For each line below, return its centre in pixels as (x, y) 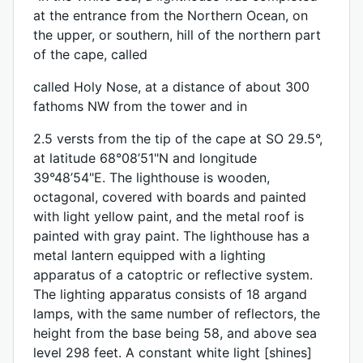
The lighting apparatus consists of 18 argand (170, 294)
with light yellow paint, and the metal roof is (169, 216)
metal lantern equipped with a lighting (149, 255)
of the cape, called (90, 54)
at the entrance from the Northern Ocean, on (171, 15)
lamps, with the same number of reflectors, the (177, 314)
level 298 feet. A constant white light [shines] (173, 352)
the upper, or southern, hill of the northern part (177, 35)
